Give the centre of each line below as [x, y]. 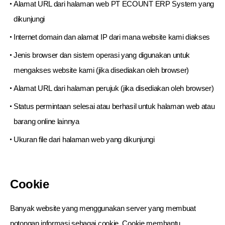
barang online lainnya [46, 121]
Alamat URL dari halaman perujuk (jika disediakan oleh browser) [114, 88]
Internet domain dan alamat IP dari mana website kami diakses [112, 37]
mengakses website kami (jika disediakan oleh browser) [101, 70]
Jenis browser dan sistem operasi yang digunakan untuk [102, 55]
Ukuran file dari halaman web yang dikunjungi [84, 139]
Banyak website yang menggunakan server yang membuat [103, 208]
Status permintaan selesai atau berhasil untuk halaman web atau [114, 106]
